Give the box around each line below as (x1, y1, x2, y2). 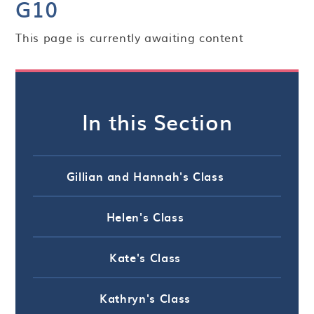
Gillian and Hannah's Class (66, 167, 224, 184)
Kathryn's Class (100, 289, 191, 306)
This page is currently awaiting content (15, 29, 244, 46)
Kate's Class (109, 248, 181, 266)
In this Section (81, 106, 233, 137)
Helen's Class (106, 207, 184, 225)
